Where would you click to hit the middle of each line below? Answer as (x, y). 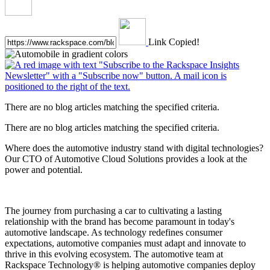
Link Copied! (174, 42)
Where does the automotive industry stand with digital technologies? (134, 148)
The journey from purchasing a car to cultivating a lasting (113, 210)
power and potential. (44, 169)
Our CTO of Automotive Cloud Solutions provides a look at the (126, 159)
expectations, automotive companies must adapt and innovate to (125, 243)
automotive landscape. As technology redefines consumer (114, 232)
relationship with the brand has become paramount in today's (120, 221)
